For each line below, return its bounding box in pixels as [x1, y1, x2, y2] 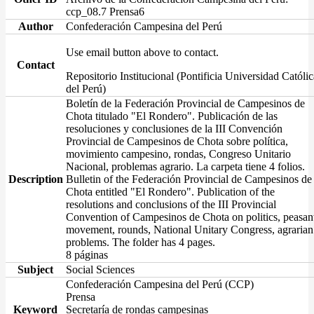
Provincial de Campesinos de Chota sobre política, [66, 135, 288, 147]
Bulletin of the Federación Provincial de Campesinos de [66, 172, 312, 185]
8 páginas [66, 248, 108, 261]
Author [18, 20, 53, 32]
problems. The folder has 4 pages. [66, 235, 215, 248]
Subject [18, 263, 53, 275]
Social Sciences [66, 263, 135, 275]
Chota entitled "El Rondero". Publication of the [66, 185, 275, 198]
